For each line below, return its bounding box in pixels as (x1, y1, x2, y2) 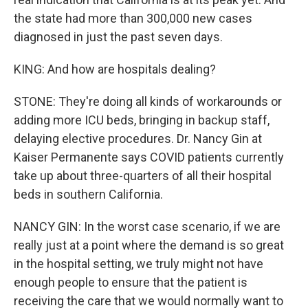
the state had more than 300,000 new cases (14, 11, 252, 25)
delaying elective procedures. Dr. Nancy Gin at (14, 131, 262, 146)
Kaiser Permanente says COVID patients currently (14, 150, 284, 164)
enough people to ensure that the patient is (14, 275, 247, 289)
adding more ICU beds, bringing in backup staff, (14, 113, 269, 127)
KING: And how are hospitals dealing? (14, 62, 216, 76)
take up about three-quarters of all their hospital (14, 168, 272, 183)
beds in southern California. (14, 187, 163, 201)
